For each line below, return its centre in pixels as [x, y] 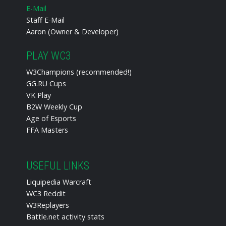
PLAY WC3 [49, 55]
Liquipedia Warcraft [59, 182]
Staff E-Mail [46, 20]
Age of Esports [51, 118]
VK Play [39, 95]
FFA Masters [47, 130]
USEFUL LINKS [58, 165]
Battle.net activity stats [66, 216]
